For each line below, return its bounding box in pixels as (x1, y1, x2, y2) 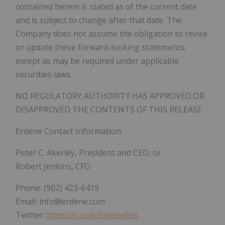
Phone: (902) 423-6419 (16, 182, 99, 193)
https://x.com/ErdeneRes (47, 209, 139, 220)
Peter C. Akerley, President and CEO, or (16, 147, 161, 158)
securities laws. (16, 68, 72, 80)
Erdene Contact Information (16, 125, 121, 137)
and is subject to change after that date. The (16, 14, 182, 26)
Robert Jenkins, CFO (16, 160, 90, 172)
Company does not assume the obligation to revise (16, 28, 207, 39)
